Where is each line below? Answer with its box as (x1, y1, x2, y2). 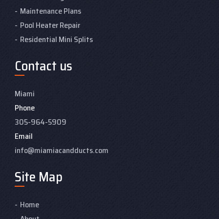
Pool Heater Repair (20, 19, 80, 31)
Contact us (15, 55, 72, 76)
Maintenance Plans (20, 4, 81, 17)
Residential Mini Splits (20, 33, 93, 45)
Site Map (15, 166, 63, 187)
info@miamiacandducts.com (15, 144, 109, 156)
